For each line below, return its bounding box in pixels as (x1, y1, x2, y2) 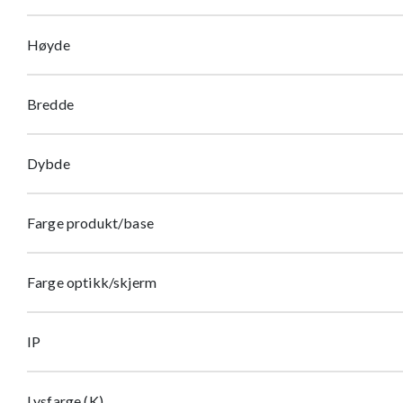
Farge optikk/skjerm (27, 273, 157, 291)
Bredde (27, 95, 74, 112)
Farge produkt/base (27, 214, 154, 231)
